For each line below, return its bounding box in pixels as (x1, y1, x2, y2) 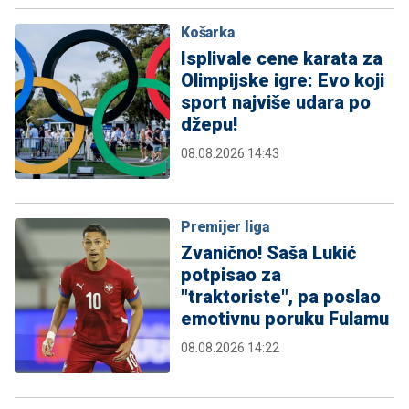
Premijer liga (181, 217, 269, 236)
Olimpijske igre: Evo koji (181, 68, 384, 91)
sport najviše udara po (181, 90, 371, 113)
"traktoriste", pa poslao (181, 285, 381, 308)
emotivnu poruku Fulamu (181, 307, 389, 330)
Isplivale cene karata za (181, 47, 383, 69)
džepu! (181, 112, 237, 135)
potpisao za (181, 263, 281, 286)
